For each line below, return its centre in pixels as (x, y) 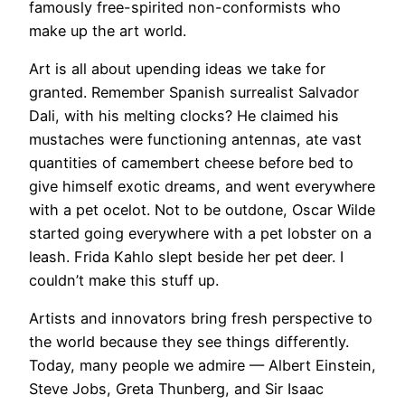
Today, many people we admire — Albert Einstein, (202, 366)
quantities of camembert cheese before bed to (191, 162)
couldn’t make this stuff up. (124, 280)
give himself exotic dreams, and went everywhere (202, 186)
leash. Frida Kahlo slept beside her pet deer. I (186, 256)
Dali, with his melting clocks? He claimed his (184, 115)
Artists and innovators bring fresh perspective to (201, 319)
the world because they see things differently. (189, 342)
